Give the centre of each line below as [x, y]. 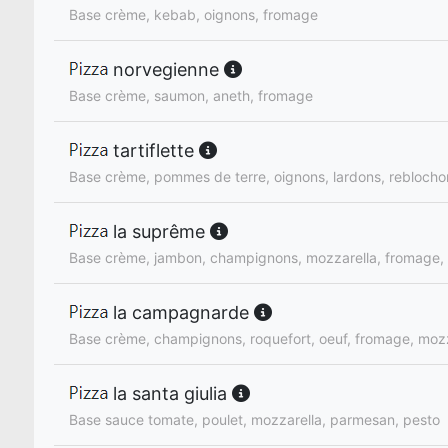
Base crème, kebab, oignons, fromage [193, 14]
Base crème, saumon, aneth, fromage [191, 95]
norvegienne [166, 69]
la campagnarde [181, 312]
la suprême [159, 231]
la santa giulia [170, 393]
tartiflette [153, 150]
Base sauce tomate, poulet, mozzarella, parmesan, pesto [254, 419]
